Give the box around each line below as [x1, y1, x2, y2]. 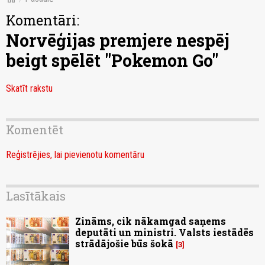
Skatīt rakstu [6, 83, 53, 95]
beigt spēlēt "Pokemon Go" [6, 49, 218, 72]
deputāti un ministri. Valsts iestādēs [75, 226, 254, 239]
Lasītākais [6, 188, 66, 204]
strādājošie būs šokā [75, 237, 173, 250]
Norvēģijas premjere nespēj [6, 29, 230, 52]
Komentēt [6, 122, 63, 138]
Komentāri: [6, 11, 79, 30]
